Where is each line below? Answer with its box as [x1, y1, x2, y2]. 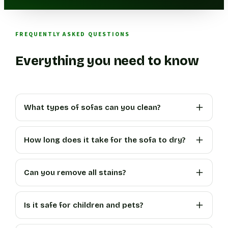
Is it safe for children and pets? [24, 201, 144, 210]
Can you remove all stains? [24, 168, 126, 178]
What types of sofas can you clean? [24, 103, 161, 112]
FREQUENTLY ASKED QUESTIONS [15, 30, 130, 39]
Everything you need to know [15, 53, 199, 69]
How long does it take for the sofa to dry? [24, 135, 186, 145]
